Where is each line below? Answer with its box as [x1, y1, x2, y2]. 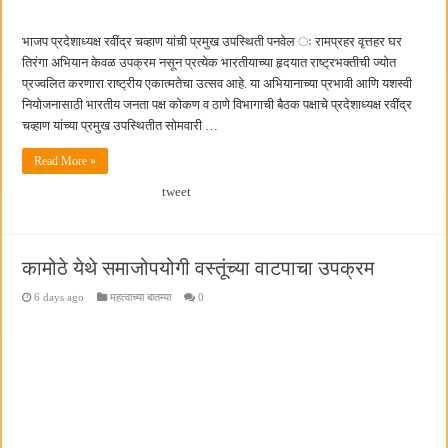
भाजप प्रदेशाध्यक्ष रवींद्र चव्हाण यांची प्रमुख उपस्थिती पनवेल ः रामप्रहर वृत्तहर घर [22, 34, 403, 50]
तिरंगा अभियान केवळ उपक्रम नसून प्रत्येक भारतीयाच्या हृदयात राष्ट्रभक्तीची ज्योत [22, 55, 397, 71]
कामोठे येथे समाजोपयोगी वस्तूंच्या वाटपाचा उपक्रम [22, 257, 375, 280]
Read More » [34, 154, 97, 169]
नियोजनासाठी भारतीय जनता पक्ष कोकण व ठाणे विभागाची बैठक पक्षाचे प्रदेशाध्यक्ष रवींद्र [22, 97, 413, 113]
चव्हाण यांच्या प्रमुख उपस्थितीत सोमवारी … [22, 118, 219, 134]
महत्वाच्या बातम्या [110, 291, 172, 304]
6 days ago [34, 291, 85, 304]
